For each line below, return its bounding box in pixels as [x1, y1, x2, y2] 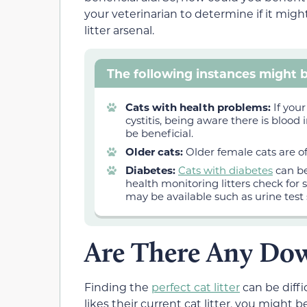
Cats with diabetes [178, 162, 273, 177]
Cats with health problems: [125, 99, 271, 114]
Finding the [84, 279, 151, 294]
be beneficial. [125, 125, 193, 140]
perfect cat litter [151, 279, 240, 294]
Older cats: [125, 144, 183, 158]
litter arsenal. [84, 23, 154, 38]
